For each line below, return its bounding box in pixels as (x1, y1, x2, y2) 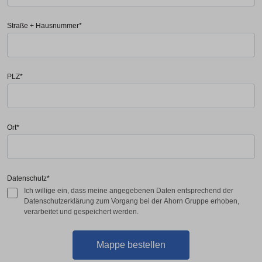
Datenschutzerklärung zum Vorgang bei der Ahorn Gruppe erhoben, (24, 197, 239, 205)
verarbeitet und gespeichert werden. (24, 208, 139, 216)
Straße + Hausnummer (7, 22, 79, 30)
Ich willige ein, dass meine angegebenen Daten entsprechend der (24, 187, 233, 195)
